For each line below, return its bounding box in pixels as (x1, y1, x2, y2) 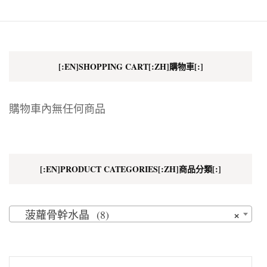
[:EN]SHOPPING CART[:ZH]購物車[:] (58, 60, 203, 73)
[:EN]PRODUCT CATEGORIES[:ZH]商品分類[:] (40, 162, 221, 175)
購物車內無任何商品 (9, 101, 105, 116)
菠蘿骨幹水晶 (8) (14, 207, 109, 222)
